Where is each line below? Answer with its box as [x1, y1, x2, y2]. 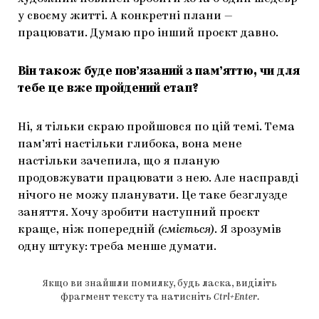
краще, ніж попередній [18, 224, 158, 236]
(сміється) [158, 224, 214, 236]
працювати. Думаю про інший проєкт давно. [18, 27, 278, 39]
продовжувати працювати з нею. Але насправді [18, 172, 298, 184]
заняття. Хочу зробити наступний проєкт [18, 206, 260, 219]
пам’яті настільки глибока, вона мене [18, 138, 242, 150]
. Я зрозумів [214, 224, 281, 236]
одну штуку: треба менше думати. [18, 241, 216, 253]
